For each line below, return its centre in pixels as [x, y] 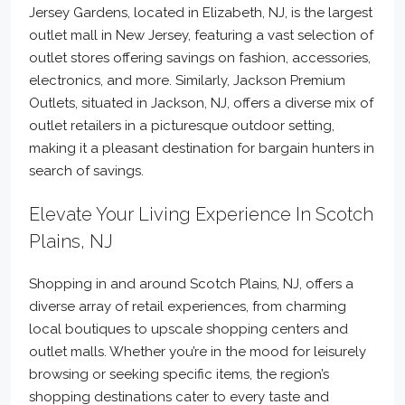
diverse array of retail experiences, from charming [188, 306]
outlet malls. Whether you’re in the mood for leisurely [198, 352]
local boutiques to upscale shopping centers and [188, 329]
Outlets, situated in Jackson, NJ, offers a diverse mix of [201, 103]
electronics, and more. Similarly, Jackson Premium [187, 80]
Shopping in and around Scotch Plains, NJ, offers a [191, 284]
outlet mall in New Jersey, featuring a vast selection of [201, 35]
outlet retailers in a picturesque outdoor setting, [182, 126]
